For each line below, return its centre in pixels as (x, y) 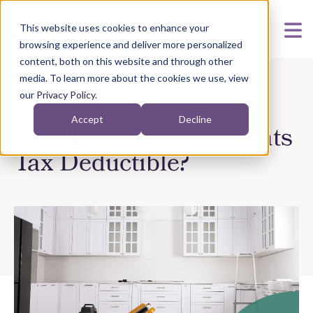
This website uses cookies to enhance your (114, 28)
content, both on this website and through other (126, 61)
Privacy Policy (66, 95)
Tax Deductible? (102, 165)
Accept (87, 119)
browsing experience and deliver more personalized (131, 44)
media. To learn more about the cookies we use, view (134, 78)
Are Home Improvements (153, 140)
